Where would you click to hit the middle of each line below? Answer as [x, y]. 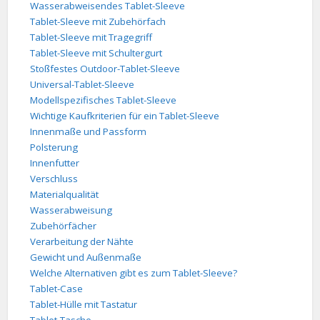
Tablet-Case [57, 289]
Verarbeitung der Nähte [82, 242]
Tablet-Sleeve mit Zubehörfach [98, 22]
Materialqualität [65, 195]
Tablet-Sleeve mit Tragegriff [91, 37]
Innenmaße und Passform [89, 132]
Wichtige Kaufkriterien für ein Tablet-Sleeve [125, 116]
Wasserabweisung [71, 210]
